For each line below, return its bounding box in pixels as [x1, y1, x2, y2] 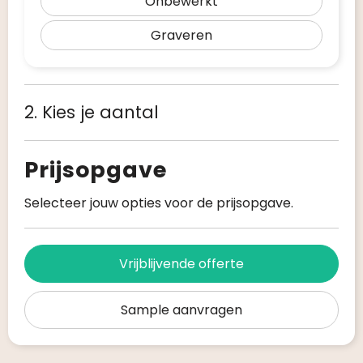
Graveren [151, 26, 212, 45]
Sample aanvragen [121, 301, 242, 319]
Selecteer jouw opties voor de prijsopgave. [24, 194, 293, 212]
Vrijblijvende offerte [119, 254, 244, 273]
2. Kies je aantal [24, 100, 159, 124]
